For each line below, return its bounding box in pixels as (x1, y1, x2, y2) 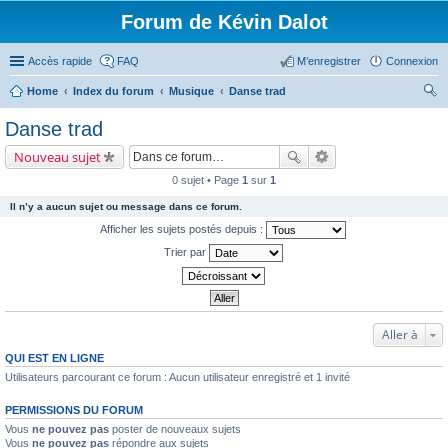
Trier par (163, 245, 209, 258)
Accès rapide (28, 55, 92, 67)
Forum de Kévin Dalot (120, 11, 328, 33)
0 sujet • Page (172, 174, 242, 186)
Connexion (386, 55, 438, 67)
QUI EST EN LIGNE (5, 352, 104, 364)
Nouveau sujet (14, 148, 101, 166)
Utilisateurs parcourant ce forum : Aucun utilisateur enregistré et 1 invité (5, 371, 350, 383)
